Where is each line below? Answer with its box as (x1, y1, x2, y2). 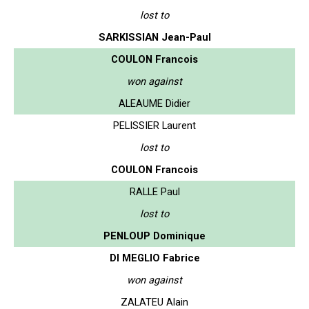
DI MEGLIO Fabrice (109, 251, 200, 264)
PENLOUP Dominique (103, 229, 206, 242)
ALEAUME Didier (119, 97, 190, 110)
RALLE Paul (129, 185, 180, 198)
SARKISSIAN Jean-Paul (98, 30, 211, 43)
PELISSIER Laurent (113, 119, 196, 132)
